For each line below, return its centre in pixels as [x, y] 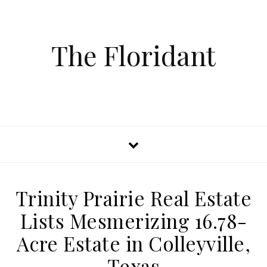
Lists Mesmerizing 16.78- [133, 221]
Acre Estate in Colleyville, [133, 243]
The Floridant [133, 55]
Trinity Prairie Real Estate [133, 198]
